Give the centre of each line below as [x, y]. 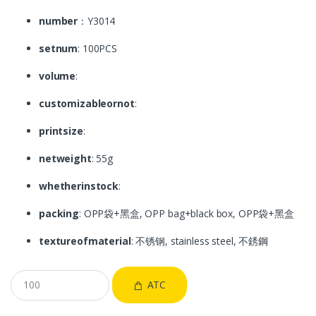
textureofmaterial [85, 241]
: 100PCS [98, 48]
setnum [59, 48]
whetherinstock [79, 186]
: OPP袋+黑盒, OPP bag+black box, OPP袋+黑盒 [187, 213]
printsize [61, 130]
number [59, 20]
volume [57, 75]
